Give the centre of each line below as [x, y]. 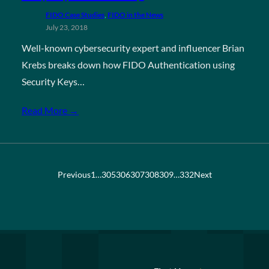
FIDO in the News [135, 15]
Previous [74, 174]
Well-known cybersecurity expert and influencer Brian [133, 48]
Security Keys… [53, 81]
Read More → [50, 110]
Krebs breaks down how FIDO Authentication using [128, 65]
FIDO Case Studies [75, 15]
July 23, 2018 [66, 27]
